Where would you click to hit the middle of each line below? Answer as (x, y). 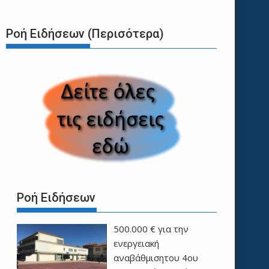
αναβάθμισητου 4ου (156, 257)
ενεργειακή (136, 243)
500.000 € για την (151, 228)
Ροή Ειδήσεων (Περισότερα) (85, 34)
